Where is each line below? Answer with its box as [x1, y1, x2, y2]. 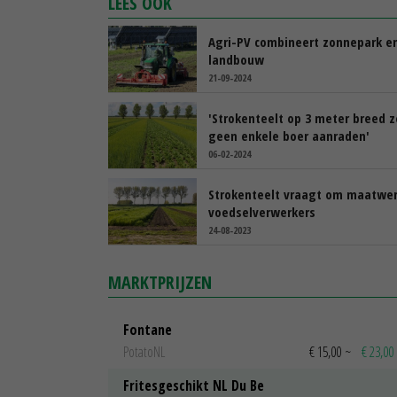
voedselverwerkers [208, 202, 315, 221]
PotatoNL [123, 342, 165, 362]
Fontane [123, 319, 172, 339]
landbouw [208, 50, 264, 68]
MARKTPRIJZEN [108, 269, 212, 294]
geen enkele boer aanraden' [208, 126, 370, 144]
